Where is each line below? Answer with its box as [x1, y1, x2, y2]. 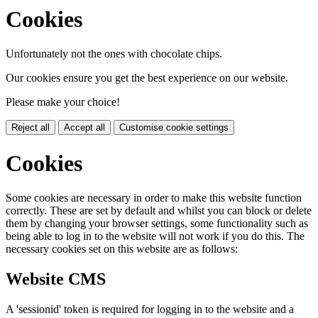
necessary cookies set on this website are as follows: [6, 243, 238, 256]
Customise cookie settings [119, 122, 229, 133]
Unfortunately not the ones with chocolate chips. [6, 48, 222, 60]
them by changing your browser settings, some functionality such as [6, 217, 308, 230]
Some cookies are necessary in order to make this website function [6, 192, 302, 204]
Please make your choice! [6, 96, 120, 109]
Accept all [64, 122, 105, 133]
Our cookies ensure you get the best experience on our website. [6, 72, 288, 84]
